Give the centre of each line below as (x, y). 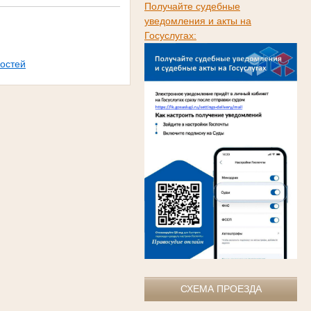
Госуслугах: (170, 35)
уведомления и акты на (198, 20)
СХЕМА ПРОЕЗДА (221, 289)
